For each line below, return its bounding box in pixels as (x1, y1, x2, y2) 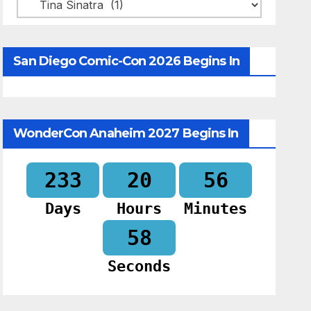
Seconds (108, 258, 171, 276)
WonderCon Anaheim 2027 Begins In (13, 126, 239, 141)
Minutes (184, 200, 248, 218)
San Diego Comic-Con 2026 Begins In (13, 53, 239, 69)
